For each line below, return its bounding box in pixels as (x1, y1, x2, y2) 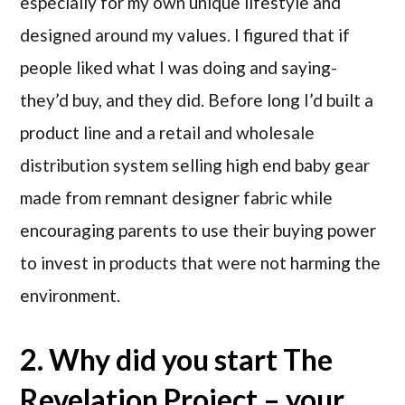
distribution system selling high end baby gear (20, 155, 371, 176)
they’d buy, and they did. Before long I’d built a (20, 89, 374, 111)
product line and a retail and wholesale (20, 122, 316, 144)
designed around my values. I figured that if (20, 24, 351, 46)
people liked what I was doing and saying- (20, 57, 338, 79)
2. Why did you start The (20, 341, 334, 377)
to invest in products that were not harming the (20, 252, 381, 274)
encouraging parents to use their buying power (20, 220, 377, 241)
